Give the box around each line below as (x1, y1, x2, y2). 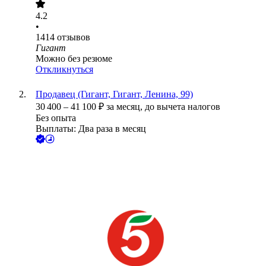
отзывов (57, 32, 90, 43)
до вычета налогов (145, 102, 220, 112)
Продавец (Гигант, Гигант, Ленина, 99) (36, 89, 193, 100)
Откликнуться (36, 64, 93, 75)
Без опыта (36, 113, 76, 123)
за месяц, (106, 102, 145, 112)
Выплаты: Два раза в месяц (36, 123, 146, 134)
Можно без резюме (36, 53, 112, 64)
